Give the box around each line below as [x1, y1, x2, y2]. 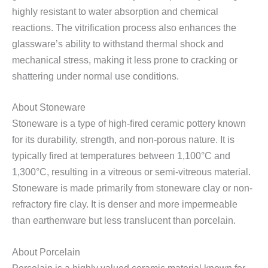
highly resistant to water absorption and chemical [12, 6, 218, 17]
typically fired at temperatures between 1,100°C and [12, 151, 230, 162]
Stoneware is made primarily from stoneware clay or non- [12, 183, 252, 194]
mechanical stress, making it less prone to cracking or [12, 54, 237, 65]
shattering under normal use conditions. [12, 71, 179, 81]
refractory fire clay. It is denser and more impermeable [12, 199, 237, 210]
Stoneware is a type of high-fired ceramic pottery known [12, 118, 246, 129]
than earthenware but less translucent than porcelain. [12, 215, 236, 226]
